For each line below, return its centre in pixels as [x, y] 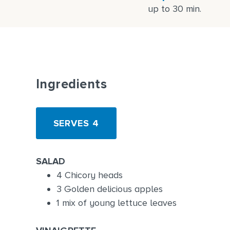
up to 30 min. [175, 8]
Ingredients [71, 84]
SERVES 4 [76, 123]
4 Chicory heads [89, 175]
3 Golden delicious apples [109, 189]
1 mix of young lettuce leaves [116, 203]
